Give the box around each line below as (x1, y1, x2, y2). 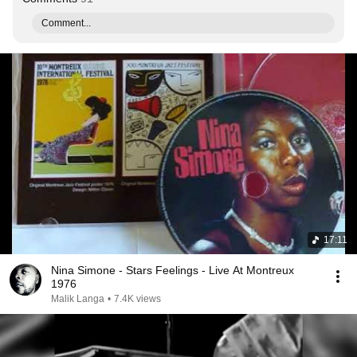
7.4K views (114, 293, 161, 304)
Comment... (41, 18, 91, 29)
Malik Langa (51, 293, 104, 304)
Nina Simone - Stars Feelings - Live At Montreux (51, 264, 294, 277)
